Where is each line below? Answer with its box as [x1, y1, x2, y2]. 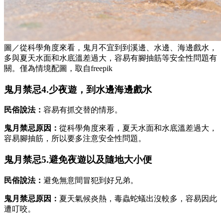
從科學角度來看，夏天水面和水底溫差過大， [59, 124, 217, 133]
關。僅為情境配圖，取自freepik [4, 64, 112, 73]
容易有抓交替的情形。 [43, 106, 122, 114]
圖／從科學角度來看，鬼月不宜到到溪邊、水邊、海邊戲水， [4, 43, 217, 52]
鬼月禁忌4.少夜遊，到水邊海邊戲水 [4, 84, 152, 95]
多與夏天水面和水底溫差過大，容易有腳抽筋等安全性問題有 [4, 53, 217, 62]
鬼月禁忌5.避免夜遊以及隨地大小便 [4, 154, 152, 165]
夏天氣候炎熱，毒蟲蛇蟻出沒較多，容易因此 [59, 194, 217, 203]
